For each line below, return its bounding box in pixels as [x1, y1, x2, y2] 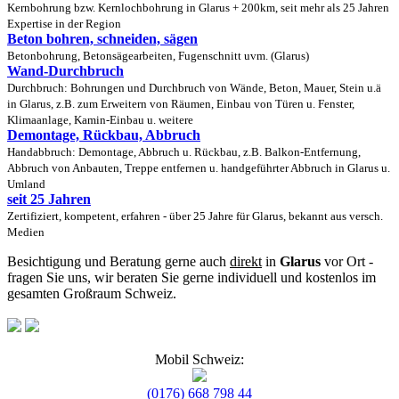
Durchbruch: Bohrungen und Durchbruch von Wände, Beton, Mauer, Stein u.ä [7, 81, 381, 94]
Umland [7, 177, 45, 191]
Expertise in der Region [7, 17, 121, 30]
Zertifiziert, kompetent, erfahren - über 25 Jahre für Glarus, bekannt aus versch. [7, 209, 383, 223]
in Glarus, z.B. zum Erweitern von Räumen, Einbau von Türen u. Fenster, [7, 97, 354, 110]
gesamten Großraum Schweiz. [7, 285, 176, 301]
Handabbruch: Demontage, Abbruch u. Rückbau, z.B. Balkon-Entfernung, [7, 145, 361, 159]
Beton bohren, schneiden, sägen [7, 30, 198, 46]
